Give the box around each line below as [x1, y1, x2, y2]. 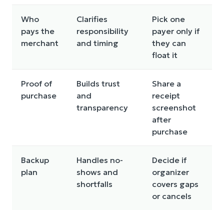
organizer [152, 166, 189, 177]
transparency [76, 102, 128, 112]
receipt [152, 90, 180, 100]
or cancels [152, 190, 191, 201]
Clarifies [76, 13, 107, 24]
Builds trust [76, 78, 120, 88]
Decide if [152, 154, 186, 165]
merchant [21, 37, 58, 48]
